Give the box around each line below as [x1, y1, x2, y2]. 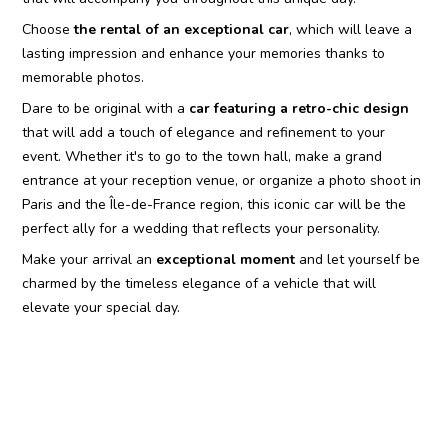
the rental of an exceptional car [70, 19, 290, 39]
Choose [22, 19, 71, 39]
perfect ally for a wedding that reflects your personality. [22, 218, 381, 238]
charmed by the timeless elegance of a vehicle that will [22, 273, 377, 293]
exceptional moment [156, 249, 300, 269]
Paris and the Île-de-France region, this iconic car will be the [22, 194, 407, 214]
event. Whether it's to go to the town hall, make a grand [22, 146, 383, 166]
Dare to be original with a [22, 98, 190, 118]
